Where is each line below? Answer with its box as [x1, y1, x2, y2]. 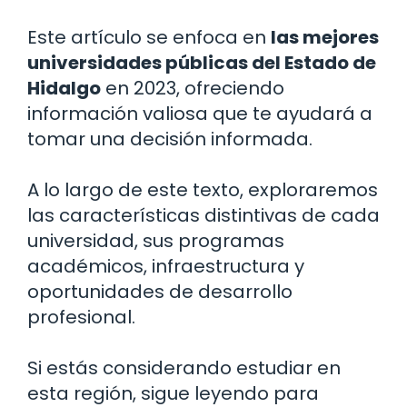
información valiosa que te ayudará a [27, 100, 372, 126]
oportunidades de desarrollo [27, 278, 293, 304]
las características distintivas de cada [27, 202, 380, 228]
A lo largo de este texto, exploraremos [27, 176, 378, 203]
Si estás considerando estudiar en [27, 354, 341, 381]
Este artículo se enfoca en [27, 24, 271, 50]
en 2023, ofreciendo [101, 74, 284, 101]
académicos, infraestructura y [27, 253, 304, 279]
